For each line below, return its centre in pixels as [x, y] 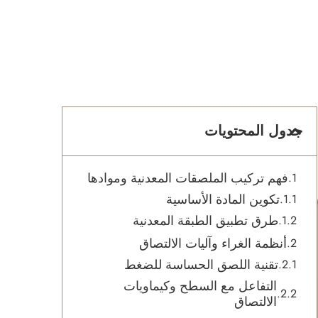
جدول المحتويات [253, 131]
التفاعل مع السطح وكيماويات [200, 286]
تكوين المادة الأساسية [223, 199]
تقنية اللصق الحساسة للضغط [201, 265]
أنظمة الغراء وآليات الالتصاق [213, 243]
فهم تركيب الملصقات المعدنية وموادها [188, 178]
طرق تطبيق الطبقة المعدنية [205, 221]
